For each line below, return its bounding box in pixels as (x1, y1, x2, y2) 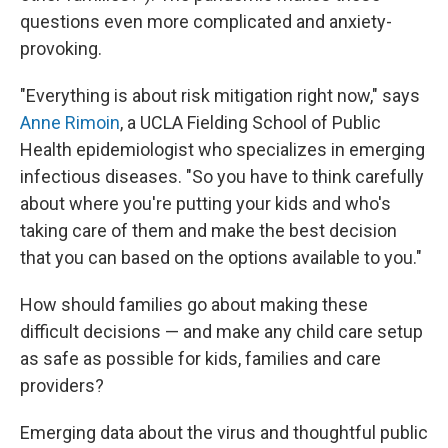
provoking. (20, 38, 102, 59)
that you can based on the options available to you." (20, 247, 422, 268)
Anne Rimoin (20, 112, 120, 133)
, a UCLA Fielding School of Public (120, 112, 381, 133)
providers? (20, 375, 104, 396)
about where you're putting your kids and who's (20, 193, 391, 214)
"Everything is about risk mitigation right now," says (20, 85, 420, 106)
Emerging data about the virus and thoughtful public (20, 422, 428, 443)
